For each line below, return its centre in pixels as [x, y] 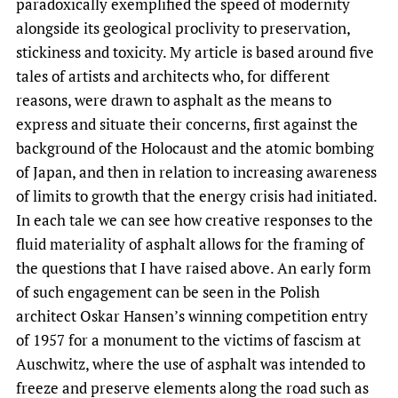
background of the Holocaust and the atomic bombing [195, 147]
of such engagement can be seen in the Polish [168, 291]
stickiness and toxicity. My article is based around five [195, 52]
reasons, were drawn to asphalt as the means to [174, 99]
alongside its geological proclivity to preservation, [183, 28]
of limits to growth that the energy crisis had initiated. [196, 195]
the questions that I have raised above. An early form [194, 267]
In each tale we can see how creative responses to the [195, 219]
